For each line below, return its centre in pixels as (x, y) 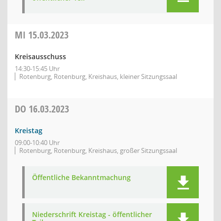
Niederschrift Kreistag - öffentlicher (92, 214)
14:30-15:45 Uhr (37, 69)
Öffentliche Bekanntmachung (81, 177)
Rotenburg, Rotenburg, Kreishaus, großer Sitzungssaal (98, 150)
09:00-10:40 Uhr (37, 143)
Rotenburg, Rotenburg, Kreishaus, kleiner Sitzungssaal (98, 76)
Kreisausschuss (40, 56)
